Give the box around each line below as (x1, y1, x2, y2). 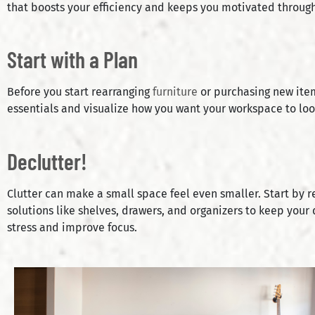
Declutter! (7, 147, 87, 174)
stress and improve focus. (7, 220, 137, 234)
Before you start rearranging (7, 85, 153, 99)
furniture (153, 85, 198, 99)
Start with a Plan (7, 46, 138, 73)
